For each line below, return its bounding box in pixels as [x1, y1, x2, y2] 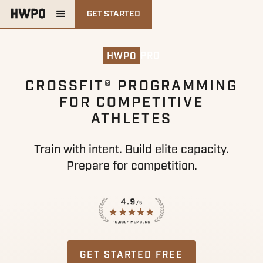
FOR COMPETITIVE [59, 93, 204, 112]
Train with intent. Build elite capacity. [34, 141, 229, 157]
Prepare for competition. [66, 158, 197, 173]
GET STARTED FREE [80, 249, 183, 261]
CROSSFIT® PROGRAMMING [25, 76, 238, 95]
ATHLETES [90, 109, 173, 128]
